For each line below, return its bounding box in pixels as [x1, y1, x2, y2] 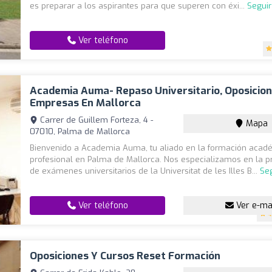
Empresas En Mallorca [30, 96, 141, 110]
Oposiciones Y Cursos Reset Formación [30, 249, 221, 263]
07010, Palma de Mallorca [30, 126, 131, 137]
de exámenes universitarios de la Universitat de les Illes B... [30, 166, 260, 176]
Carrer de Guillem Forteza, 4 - [38, 115, 154, 125]
